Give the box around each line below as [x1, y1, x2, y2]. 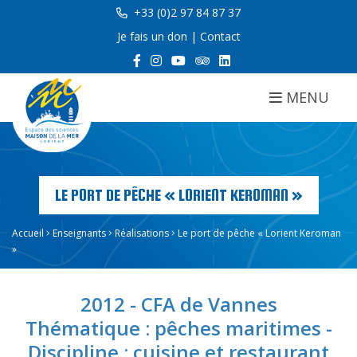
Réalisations [115, 226, 169, 240]
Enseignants [53, 226, 106, 240]
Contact [199, 29, 241, 44]
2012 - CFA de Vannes [80, 291, 277, 317]
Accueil [12, 226, 44, 240]
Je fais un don [116, 29, 187, 44]
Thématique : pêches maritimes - [25, 315, 332, 341]
